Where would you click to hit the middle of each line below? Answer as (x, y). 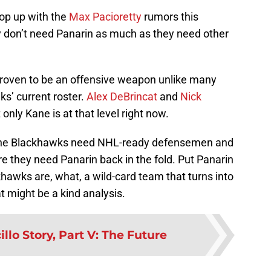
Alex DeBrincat (122, 97)
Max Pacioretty (105, 17)
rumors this (170, 17)
